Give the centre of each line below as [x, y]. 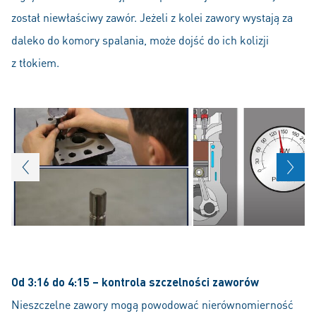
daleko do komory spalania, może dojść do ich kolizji [140, 39]
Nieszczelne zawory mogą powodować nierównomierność [152, 305]
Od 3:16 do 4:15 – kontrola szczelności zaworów [136, 282]
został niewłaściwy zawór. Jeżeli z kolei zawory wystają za [152, 17]
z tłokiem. [35, 62]
